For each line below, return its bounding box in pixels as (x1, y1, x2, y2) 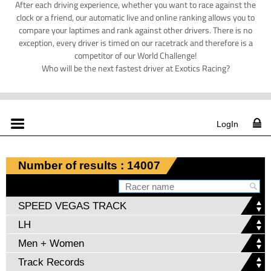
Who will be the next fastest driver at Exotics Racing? (41, 61, 230, 74)
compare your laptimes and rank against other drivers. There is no (19, 23, 252, 36)
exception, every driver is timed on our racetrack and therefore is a (18, 36, 253, 49)
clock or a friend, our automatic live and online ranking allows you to (16, 10, 255, 24)
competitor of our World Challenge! (74, 48, 197, 62)
